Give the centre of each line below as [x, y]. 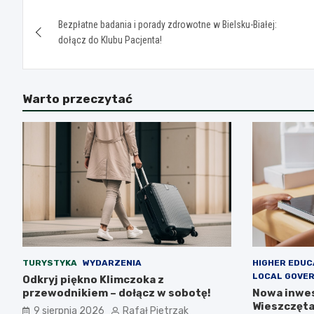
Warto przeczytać [77, 98]
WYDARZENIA [112, 263]
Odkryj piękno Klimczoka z [93, 280]
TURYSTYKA [50, 263]
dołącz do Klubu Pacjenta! [110, 40]
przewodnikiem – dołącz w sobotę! [117, 293]
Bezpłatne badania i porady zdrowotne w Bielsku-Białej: [168, 24]
